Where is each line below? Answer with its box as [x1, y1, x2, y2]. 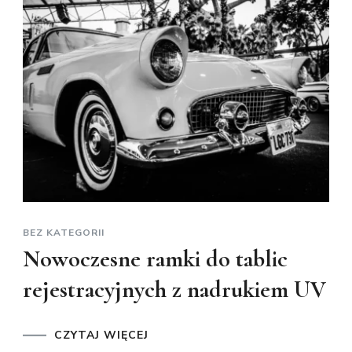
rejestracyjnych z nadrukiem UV [23, 274, 326, 304]
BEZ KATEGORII [23, 225, 104, 239]
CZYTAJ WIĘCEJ [54, 327, 148, 343]
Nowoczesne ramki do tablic [23, 244, 288, 273]
